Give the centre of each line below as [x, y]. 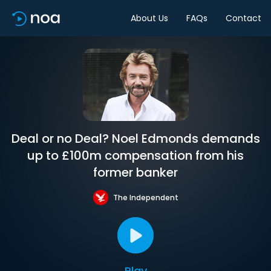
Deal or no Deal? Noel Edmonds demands [135, 139]
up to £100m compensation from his [135, 155]
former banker [135, 172]
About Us [149, 18]
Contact [243, 18]
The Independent [145, 197]
